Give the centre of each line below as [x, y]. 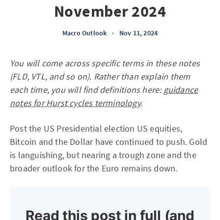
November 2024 [110, 11]
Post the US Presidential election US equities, [96, 128]
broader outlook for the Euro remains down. [94, 168]
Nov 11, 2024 [138, 33]
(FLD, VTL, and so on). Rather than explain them [100, 76]
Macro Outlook [84, 33]
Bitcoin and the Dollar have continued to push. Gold [109, 142]
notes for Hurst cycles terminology [75, 103]
